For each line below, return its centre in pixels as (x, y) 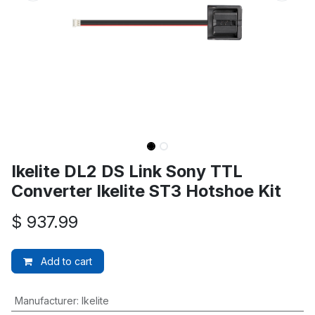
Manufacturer (45, 301)
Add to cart (65, 261)
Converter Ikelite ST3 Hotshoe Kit (146, 191)
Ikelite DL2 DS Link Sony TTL (127, 171)
